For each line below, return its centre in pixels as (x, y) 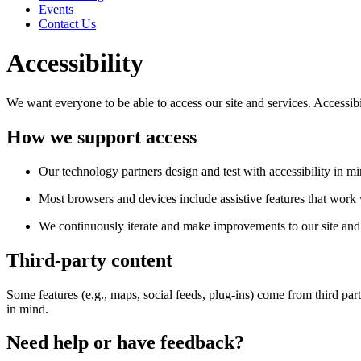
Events (56, 9)
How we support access (102, 137)
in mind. (27, 309)
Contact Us (67, 24)
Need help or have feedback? (125, 343)
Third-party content (89, 260)
